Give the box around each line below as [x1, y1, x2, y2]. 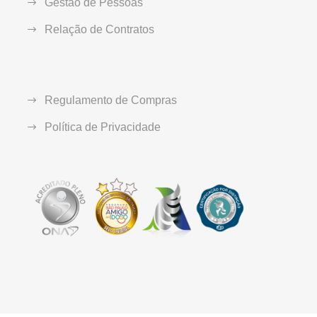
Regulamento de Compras [45, 94, 177, 107]
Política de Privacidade [45, 121, 161, 134]
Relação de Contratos [45, 23, 154, 36]
